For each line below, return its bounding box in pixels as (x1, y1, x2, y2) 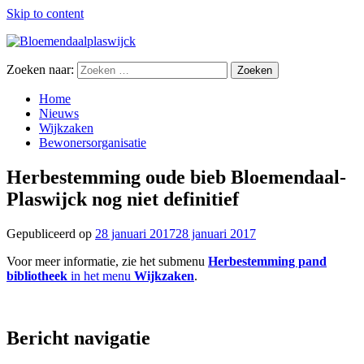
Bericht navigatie (6, 327, 150, 349)
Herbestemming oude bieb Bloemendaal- (6, 166, 346, 188)
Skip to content (6, 6, 84, 20)
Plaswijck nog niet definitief (6, 188, 239, 210)
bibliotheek (6, 268, 67, 283)
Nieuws (39, 106, 79, 120)
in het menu (67, 268, 134, 283)
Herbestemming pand (208, 253, 327, 268)
